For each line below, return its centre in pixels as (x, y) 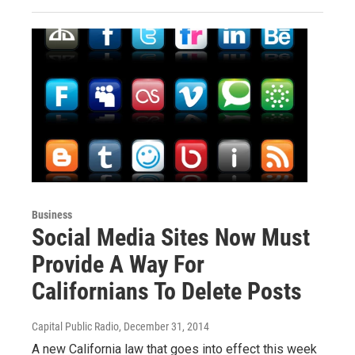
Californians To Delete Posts (167, 291)
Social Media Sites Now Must (171, 237)
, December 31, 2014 (164, 326)
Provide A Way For (118, 264)
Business (52, 214)
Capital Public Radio (75, 326)
